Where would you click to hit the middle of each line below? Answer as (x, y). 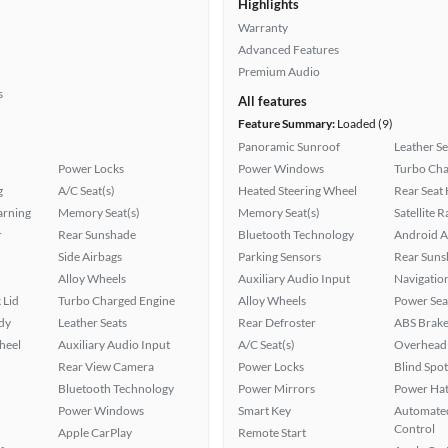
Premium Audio (279, 71)
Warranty (263, 27)
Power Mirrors (276, 388)
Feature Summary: (286, 123)
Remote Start (272, 432)
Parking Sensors (279, 256)
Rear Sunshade (97, 234)
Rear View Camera (106, 366)
